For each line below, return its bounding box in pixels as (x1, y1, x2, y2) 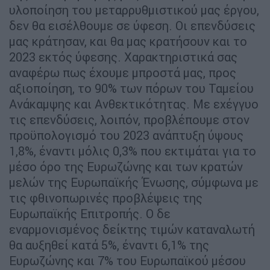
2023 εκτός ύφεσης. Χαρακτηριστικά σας (9, 49, 237, 64)
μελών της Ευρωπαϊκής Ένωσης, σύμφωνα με (9, 174, 259, 190)
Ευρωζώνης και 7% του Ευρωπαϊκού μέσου (9, 253, 246, 268)
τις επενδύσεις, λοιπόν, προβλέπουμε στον (9, 111, 250, 127)
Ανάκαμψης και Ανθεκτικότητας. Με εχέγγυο (9, 96, 259, 111)
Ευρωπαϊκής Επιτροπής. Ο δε (9, 206, 171, 221)
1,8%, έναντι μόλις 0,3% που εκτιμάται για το (9, 143, 256, 159)
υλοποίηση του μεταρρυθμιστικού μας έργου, (9, 2, 259, 17)
